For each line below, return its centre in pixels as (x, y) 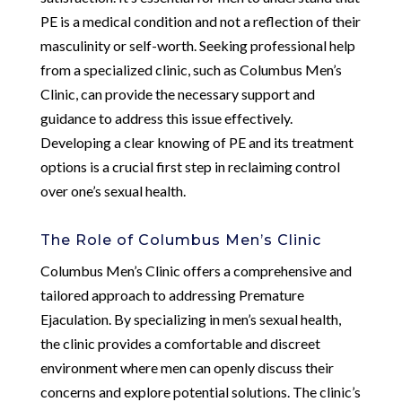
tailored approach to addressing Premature (172, 294)
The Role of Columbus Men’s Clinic (180, 240)
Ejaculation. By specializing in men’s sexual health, (190, 319)
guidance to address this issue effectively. (166, 118)
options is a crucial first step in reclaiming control (190, 166)
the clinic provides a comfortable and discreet (180, 343)
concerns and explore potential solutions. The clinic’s (200, 391)
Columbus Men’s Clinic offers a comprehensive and (196, 270)
